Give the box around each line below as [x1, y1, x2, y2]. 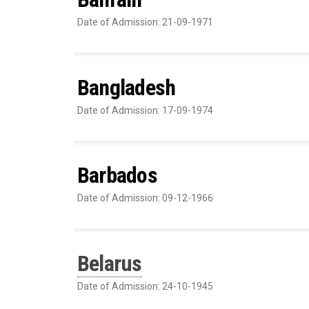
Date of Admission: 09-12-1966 [77, 192, 213, 204]
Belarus [77, 250, 142, 277]
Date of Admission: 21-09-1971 [77, 17, 213, 28]
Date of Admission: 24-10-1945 [77, 280, 213, 292]
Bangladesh [77, 74, 176, 101]
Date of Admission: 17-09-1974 [77, 104, 213, 116]
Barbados [77, 162, 157, 189]
